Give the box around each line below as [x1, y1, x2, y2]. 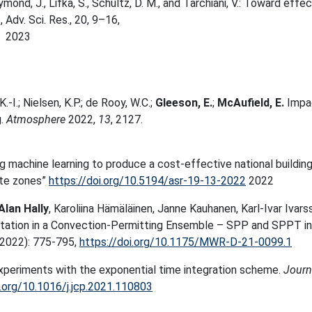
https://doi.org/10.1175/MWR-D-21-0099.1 [79, 235, 292, 249]
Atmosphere [6, 113, 65, 126]
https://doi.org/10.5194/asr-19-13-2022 [49, 174, 246, 187]
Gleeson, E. [155, 96, 212, 109]
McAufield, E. [217, 96, 287, 109]
